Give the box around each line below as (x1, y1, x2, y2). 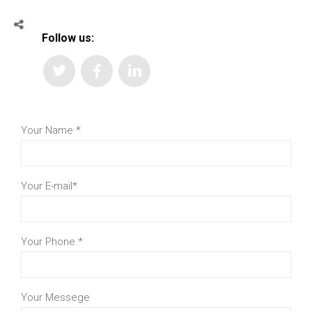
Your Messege (21, 291, 90, 304)
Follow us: (42, 31, 94, 45)
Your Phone (21, 235, 78, 248)
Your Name (21, 124, 76, 136)
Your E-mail (21, 180, 72, 192)
